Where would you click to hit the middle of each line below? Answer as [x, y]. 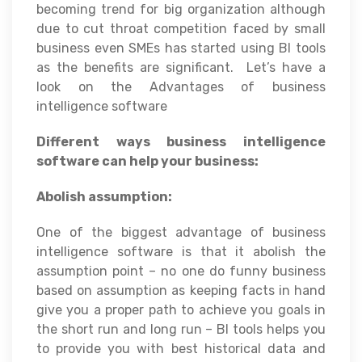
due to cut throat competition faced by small [181, 29]
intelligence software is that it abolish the [181, 252]
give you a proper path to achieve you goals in [181, 310]
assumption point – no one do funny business [181, 271]
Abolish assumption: [104, 197]
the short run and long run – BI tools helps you [181, 330]
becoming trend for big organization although [181, 10]
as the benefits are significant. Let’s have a [181, 68]
